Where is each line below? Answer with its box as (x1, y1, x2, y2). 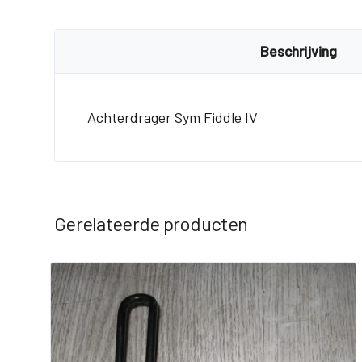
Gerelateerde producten (54, 211, 248, 235)
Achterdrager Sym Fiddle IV (87, 107, 258, 126)
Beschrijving (260, 41, 338, 60)
